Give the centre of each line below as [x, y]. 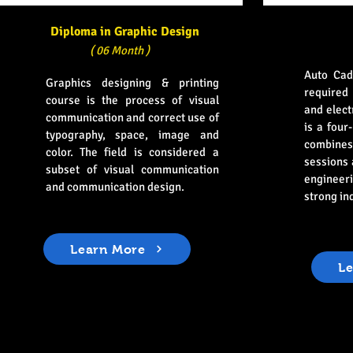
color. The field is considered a [132, 152]
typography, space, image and [132, 135]
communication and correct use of [132, 117]
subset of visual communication [132, 169]
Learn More [108, 249]
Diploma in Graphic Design [124, 32]
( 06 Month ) [119, 50]
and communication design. [115, 187]
